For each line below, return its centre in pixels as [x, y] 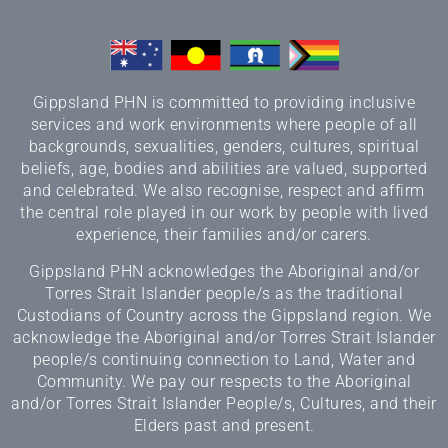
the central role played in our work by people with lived [224, 213]
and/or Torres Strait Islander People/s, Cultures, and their [224, 404]
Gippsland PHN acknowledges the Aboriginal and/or [224, 272]
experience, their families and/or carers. [224, 235]
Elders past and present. [224, 426]
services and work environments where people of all [224, 125]
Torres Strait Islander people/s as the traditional [224, 294]
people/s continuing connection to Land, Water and [224, 360]
